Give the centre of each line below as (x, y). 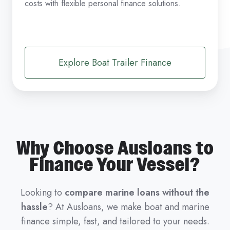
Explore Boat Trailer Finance (115, 63)
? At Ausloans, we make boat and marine (128, 207)
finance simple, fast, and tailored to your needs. (115, 222)
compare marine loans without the (137, 193)
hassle (34, 207)
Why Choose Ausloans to (115, 149)
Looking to (43, 193)
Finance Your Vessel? (115, 165)
